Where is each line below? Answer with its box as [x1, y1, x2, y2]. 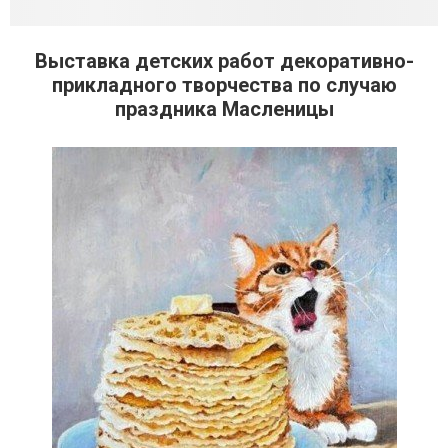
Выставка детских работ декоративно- [34, 49, 414, 73]
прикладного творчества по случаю [51, 73, 397, 97]
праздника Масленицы [114, 97, 334, 121]
